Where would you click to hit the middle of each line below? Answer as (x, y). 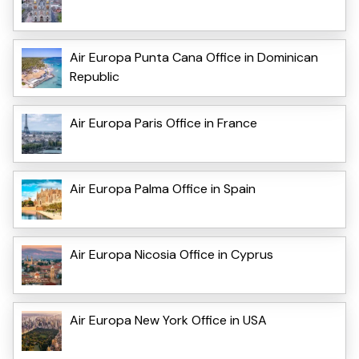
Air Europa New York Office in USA (168, 320)
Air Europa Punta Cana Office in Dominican (194, 57)
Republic (95, 76)
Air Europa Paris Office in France (163, 123)
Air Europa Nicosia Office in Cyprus (171, 254)
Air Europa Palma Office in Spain (163, 188)
